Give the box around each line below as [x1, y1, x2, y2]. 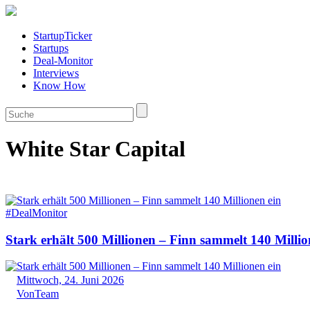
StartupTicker [33, 30, 92, 42]
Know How [33, 80, 86, 91]
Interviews [33, 67, 79, 79]
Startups [33, 42, 69, 54]
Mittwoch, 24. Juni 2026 [17, 274, 124, 286]
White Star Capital [6, 136, 185, 162]
